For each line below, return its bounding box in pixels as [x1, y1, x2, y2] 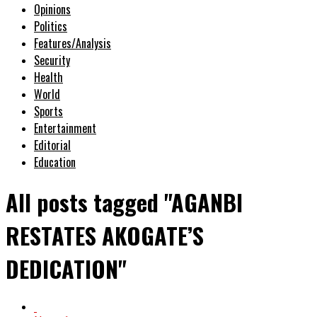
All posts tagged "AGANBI [6, 185, 243, 219]
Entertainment [34, 119, 96, 137]
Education [34, 153, 76, 171]
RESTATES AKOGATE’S [6, 219, 204, 253]
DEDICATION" [6, 252, 127, 286]
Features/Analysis [34, 34, 111, 52]
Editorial [34, 136, 71, 154]
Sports [34, 102, 63, 120]
